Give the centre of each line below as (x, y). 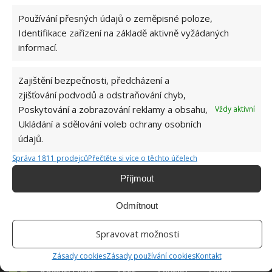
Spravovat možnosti (137, 234)
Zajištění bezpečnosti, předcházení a (94, 80)
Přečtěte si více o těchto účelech (143, 158)
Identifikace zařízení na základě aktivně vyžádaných (124, 32)
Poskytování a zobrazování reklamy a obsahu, (113, 109)
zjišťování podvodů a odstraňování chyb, (102, 94)
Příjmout (137, 178)
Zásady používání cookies (151, 256)
